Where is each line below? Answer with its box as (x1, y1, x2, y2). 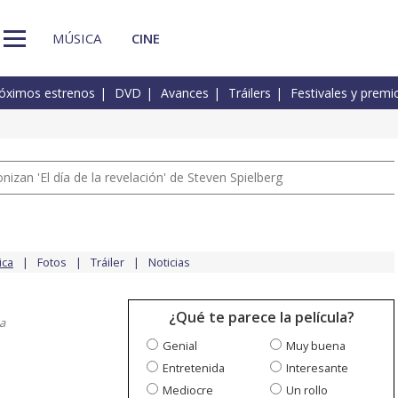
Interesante (286, 360, 348, 377)
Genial (163, 338, 197, 354)
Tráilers (228, 84, 271, 102)
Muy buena (286, 338, 346, 354)
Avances (161, 84, 209, 102)
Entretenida (163, 360, 225, 377)
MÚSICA (52, 28, 101, 47)
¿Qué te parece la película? (168, 307, 354, 328)
